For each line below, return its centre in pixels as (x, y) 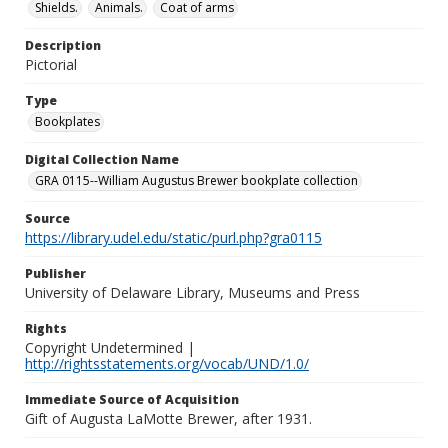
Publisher (55, 273)
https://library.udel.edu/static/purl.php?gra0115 (173, 237)
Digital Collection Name (102, 159)
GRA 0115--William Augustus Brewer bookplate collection (196, 180)
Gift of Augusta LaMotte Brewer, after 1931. (168, 418)
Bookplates (67, 121)
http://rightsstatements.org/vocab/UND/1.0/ (167, 363)
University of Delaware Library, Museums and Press (192, 292)
